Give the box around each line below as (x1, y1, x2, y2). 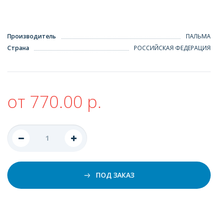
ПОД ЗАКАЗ (93, 170, 134, 180)
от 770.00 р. (7, 90, 102, 113)
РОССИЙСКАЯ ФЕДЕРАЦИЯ (134, 44, 211, 53)
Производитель (7, 32, 56, 41)
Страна (7, 44, 29, 53)
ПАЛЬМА (186, 32, 211, 41)
